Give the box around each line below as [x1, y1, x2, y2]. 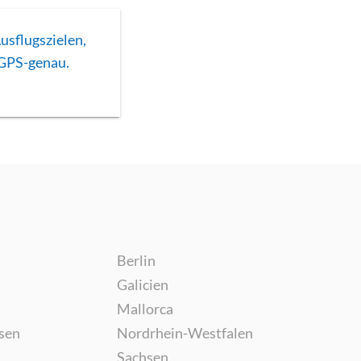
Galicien [116, 275, 168, 293]
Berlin [116, 251, 156, 269]
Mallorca [116, 299, 173, 317]
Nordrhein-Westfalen [116, 323, 253, 342]
